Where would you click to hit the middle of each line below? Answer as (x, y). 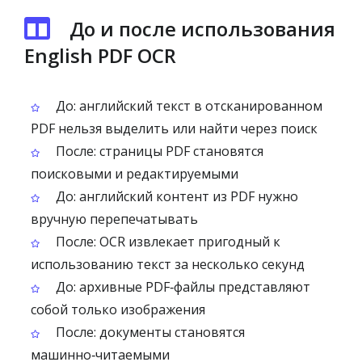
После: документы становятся (149, 332)
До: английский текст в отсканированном (187, 106)
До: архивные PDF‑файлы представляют (181, 287)
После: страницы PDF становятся (158, 151)
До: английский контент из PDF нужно (175, 196)
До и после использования (202, 29)
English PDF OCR (100, 55)
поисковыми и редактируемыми (135, 174)
